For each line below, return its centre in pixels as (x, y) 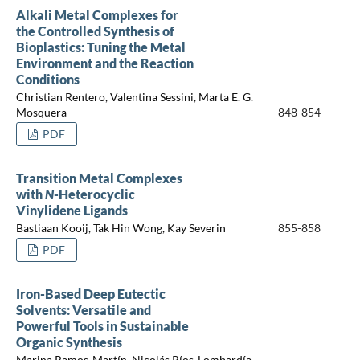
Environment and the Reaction (104, 63)
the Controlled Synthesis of (95, 31)
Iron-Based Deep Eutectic (90, 293)
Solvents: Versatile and (83, 309)
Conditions (47, 79)
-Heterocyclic (94, 194)
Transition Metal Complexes (99, 178)
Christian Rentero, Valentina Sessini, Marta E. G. (134, 97)
